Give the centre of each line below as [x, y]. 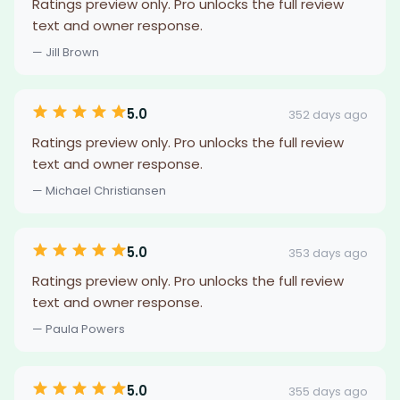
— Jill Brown [66, 52]
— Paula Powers [79, 329]
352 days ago [328, 114]
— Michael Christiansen [99, 191]
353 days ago [328, 253]
